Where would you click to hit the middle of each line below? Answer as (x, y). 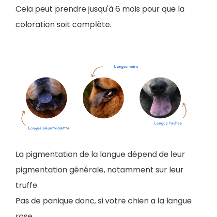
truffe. (27, 186)
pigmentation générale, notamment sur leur (100, 170)
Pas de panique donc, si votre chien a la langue (104, 201)
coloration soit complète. (63, 24)
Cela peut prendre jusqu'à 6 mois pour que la (100, 9)
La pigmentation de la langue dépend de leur (100, 155)
